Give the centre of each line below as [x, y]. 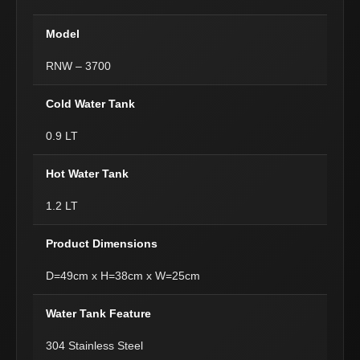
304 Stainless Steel [94, 346]
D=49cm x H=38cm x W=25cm [123, 276]
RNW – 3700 [78, 66]
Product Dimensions [102, 243]
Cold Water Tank [90, 104]
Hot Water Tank [87, 174]
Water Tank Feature [98, 313]
